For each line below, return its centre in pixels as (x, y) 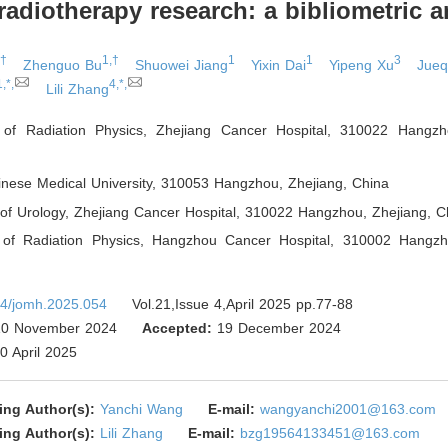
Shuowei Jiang (182, 64)
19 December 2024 (277, 327)
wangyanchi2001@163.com (348, 408)
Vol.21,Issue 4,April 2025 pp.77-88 (243, 303)
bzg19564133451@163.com (330, 432)
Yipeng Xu (362, 64)
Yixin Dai (279, 64)
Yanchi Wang (142, 408)
